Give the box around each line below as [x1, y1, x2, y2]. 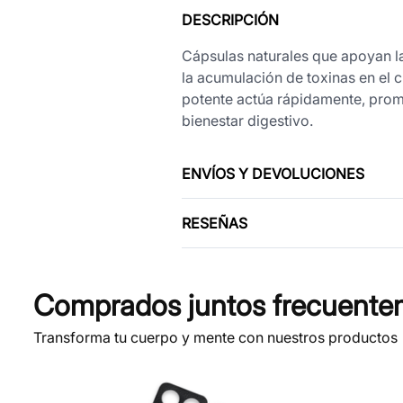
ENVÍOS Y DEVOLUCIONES [181, 164, 364, 183]
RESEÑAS [181, 213, 247, 232]
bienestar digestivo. [181, 111, 313, 130]
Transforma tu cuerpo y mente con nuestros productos [33, 327, 399, 346]
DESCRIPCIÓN [181, 10, 279, 29]
